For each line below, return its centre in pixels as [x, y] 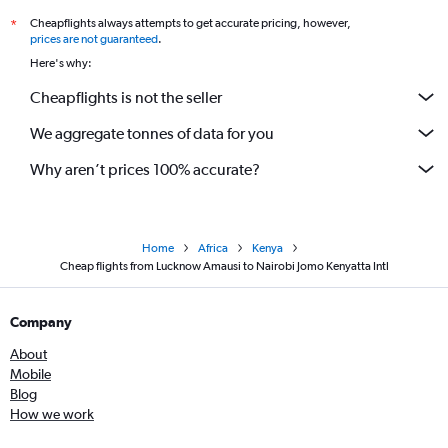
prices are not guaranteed [94, 39]
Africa [212, 248]
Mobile [30, 374]
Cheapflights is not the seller [126, 97]
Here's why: [61, 63]
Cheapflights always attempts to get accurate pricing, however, [190, 23]
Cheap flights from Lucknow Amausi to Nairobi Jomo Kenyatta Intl [224, 266]
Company [41, 322]
